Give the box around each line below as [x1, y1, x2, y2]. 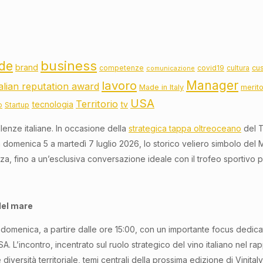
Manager [186, 78, 238, 93]
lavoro [102, 78, 137, 93]
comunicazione [146, 65, 195, 73]
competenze [99, 64, 144, 73]
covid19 [197, 64, 224, 73]
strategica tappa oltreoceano [129, 123, 241, 134]
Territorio [76, 98, 118, 110]
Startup [5, 101, 29, 110]
